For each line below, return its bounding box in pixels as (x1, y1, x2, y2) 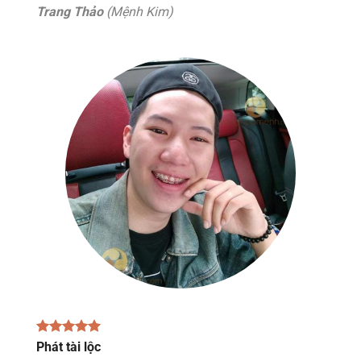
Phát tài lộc (36, 338, 101, 355)
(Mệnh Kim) (103, 4, 173, 20)
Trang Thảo (36, 4, 103, 20)
